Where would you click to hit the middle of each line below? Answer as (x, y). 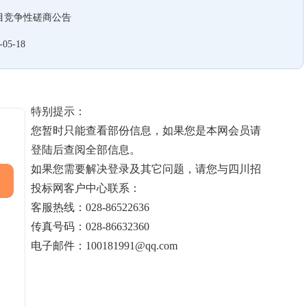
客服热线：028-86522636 (90, 207)
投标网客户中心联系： (86, 188)
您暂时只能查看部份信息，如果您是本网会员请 (146, 131)
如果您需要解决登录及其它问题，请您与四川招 (146, 169)
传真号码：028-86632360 (90, 226)
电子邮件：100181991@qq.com (104, 246)
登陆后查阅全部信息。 (86, 150)
